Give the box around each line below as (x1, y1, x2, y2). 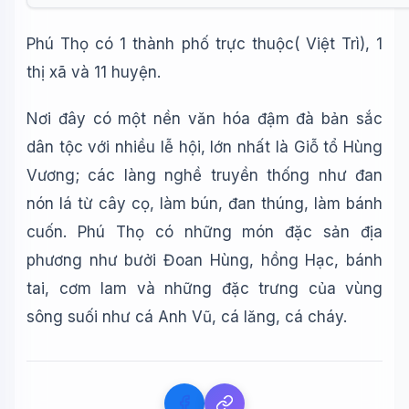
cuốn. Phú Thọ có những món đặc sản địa (26, 223, 383, 241)
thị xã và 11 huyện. (26, 63, 161, 81)
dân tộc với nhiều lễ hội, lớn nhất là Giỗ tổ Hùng (26, 138, 383, 156)
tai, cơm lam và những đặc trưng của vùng (26, 279, 383, 298)
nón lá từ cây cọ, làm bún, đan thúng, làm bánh (26, 194, 383, 213)
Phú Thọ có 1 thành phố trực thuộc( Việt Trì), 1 (26, 35, 383, 53)
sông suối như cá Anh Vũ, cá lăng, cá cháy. (26, 308, 347, 326)
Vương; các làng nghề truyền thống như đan (26, 166, 383, 184)
